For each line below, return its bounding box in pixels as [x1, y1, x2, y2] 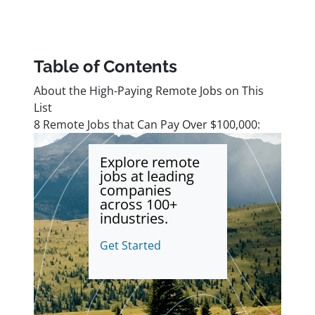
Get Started [99, 238, 161, 254]
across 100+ [99, 195, 177, 214]
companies [99, 181, 172, 200]
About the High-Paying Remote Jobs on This [34, 83, 264, 99]
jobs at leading [99, 167, 194, 186]
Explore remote [99, 153, 200, 172]
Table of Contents [34, 56, 177, 77]
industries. [99, 209, 168, 229]
